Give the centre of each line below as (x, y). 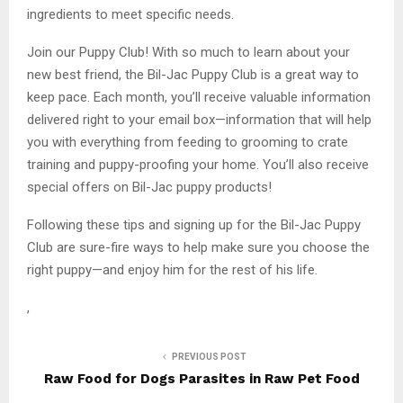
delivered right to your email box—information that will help (199, 119)
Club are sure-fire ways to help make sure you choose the (198, 247)
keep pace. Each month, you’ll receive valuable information (199, 97)
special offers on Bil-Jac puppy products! (149, 187)
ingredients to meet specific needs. (130, 14)
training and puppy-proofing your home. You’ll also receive (198, 164)
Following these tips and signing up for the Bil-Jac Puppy (194, 224)
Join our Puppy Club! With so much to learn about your (188, 52)
